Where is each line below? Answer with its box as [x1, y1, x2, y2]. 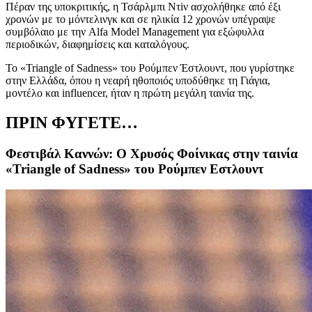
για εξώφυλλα [202, 25, 264, 38]
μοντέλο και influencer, [6, 86, 108, 99]
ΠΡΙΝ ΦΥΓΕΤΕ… [6, 113, 138, 132]
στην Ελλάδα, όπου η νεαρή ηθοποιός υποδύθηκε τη [6, 74, 240, 86]
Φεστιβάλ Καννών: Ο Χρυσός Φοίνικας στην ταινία [6, 146, 298, 161]
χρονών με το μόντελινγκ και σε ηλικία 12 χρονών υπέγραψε [6, 13, 276, 25]
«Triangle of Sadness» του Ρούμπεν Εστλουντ [6, 161, 264, 176]
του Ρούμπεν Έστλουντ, [120, 61, 230, 74]
